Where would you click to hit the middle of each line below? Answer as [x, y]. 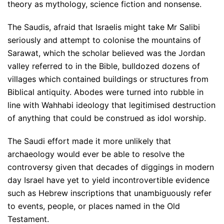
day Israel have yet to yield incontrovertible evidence [108, 180]
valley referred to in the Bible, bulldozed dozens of [104, 66]
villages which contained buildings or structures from [108, 79]
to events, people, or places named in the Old [94, 206]
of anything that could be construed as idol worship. [107, 118]
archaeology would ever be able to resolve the [96, 154]
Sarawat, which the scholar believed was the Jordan [106, 53]
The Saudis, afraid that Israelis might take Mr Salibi [104, 27]
